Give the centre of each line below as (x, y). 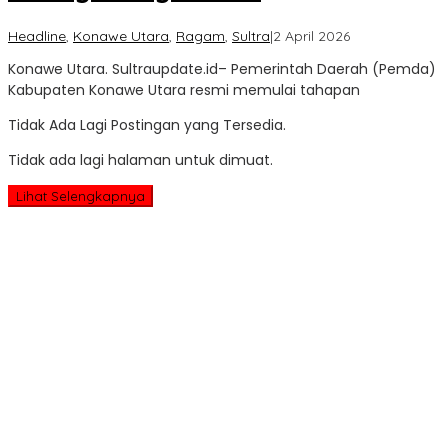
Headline (37, 35)
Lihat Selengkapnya (80, 195)
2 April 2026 (311, 35)
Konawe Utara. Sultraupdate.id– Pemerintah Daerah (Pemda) (222, 68)
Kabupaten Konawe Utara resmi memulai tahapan (184, 89)
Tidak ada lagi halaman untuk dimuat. (140, 159)
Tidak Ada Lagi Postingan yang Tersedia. (147, 124)
